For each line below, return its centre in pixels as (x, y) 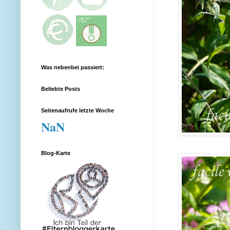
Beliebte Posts (61, 89)
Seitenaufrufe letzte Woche (78, 110)
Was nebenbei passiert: (73, 67)
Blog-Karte (56, 153)
